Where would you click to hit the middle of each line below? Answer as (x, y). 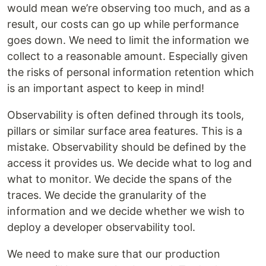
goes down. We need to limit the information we (128, 40)
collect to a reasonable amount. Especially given (128, 56)
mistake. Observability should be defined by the (126, 147)
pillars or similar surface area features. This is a (125, 131)
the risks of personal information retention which (131, 72)
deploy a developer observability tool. (101, 227)
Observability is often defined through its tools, (126, 115)
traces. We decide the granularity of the (107, 195)
